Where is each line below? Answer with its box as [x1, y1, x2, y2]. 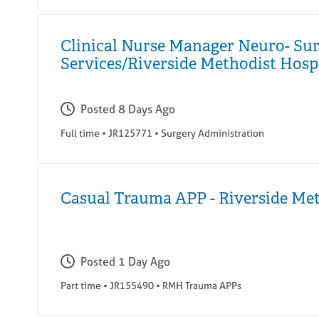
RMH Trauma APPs [162, 278, 241, 293]
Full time [61, 126, 100, 140]
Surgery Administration [161, 126, 264, 140]
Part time [61, 278, 101, 293]
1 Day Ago [118, 253, 170, 270]
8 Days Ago [118, 101, 175, 117]
